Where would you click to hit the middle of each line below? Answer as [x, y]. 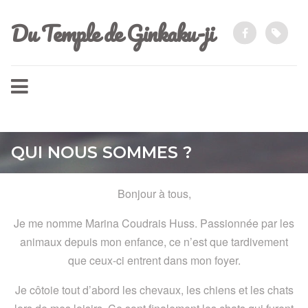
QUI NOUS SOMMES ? [101, 152]
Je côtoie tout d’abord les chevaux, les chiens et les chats [154, 290]
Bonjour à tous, [154, 194]
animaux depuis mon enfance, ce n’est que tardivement [154, 242]
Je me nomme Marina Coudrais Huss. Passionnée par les [154, 223]
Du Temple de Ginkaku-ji [112, 33]
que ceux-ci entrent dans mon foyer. [154, 260]
